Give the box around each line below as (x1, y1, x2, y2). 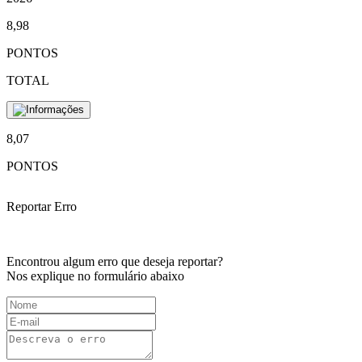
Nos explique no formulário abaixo (6, 269, 184, 284)
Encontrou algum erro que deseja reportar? (6, 255, 223, 269)
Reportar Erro (6, 200, 77, 214)
